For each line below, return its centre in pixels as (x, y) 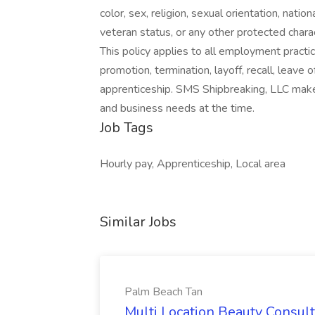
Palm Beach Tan (163, 292)
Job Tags (127, 128)
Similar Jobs (138, 222)
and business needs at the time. (177, 108)
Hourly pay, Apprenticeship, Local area (193, 164)
